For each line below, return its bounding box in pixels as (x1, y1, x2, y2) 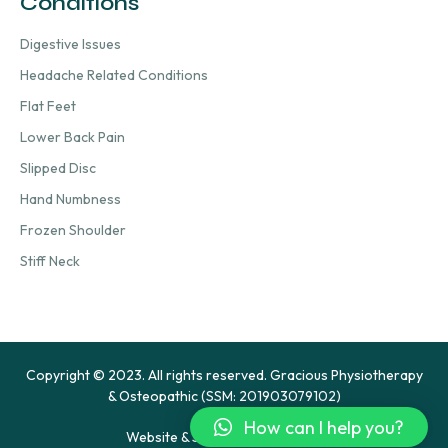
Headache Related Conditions (20, 66, 208, 85)
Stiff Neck (20, 252, 80, 271)
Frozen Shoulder (20, 221, 126, 240)
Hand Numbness (20, 190, 121, 209)
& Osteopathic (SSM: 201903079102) (107, 387, 341, 406)
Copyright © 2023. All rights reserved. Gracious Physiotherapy (25, 366, 423, 385)
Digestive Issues (20, 35, 121, 54)
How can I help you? (244, 415, 404, 439)
